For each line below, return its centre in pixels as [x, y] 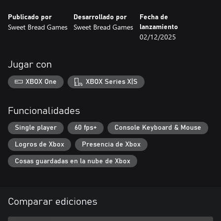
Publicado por [30, 17]
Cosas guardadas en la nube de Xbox [73, 161]
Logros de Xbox [39, 144]
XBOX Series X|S [111, 82]
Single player [36, 128]
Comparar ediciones [53, 202]
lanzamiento [159, 27]
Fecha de [154, 17]
